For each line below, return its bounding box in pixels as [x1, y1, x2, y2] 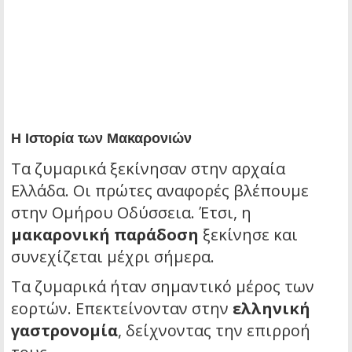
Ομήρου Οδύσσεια [52, 201, 191, 223]
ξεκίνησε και [199, 223, 298, 245]
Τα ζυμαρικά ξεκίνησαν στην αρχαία [11, 157, 285, 179]
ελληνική [233, 297, 310, 319]
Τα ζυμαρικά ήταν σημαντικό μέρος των [11, 275, 314, 297]
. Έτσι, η [191, 201, 251, 223]
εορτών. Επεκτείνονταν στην [11, 297, 233, 319]
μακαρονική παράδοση [11, 223, 199, 245]
